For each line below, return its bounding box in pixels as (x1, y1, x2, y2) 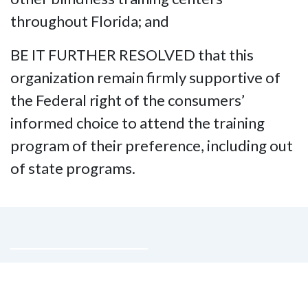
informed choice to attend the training (10, 113, 265, 132)
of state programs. (10, 159, 135, 177)
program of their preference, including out (10, 136, 293, 155)
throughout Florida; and (10, 12, 169, 30)
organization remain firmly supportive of (10, 68, 280, 87)
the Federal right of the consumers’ (10, 91, 245, 109)
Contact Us (17, 269, 133, 296)
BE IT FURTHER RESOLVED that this (10, 45, 254, 64)
